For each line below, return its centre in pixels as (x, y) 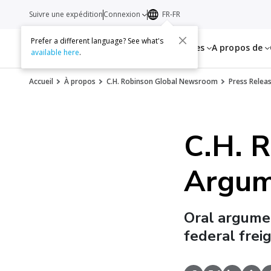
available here (55, 53)
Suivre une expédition (66, 14)
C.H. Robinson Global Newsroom (162, 81)
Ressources (182, 47)
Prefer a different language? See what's (97, 41)
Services (134, 47)
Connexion (123, 14)
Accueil (41, 81)
